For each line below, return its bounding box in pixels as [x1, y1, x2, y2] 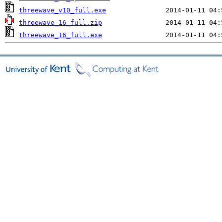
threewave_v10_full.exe [19, 6, 106, 14]
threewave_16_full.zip [19, 19, 102, 26]
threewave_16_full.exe [19, 31, 102, 39]
